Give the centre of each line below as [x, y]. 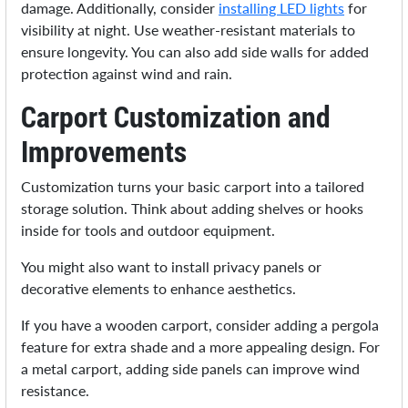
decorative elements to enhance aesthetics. [159, 289]
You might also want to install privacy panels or [172, 267]
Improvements [104, 151]
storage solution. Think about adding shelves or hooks [193, 209]
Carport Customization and [176, 117]
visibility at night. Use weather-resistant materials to [189, 30]
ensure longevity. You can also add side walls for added [195, 52]
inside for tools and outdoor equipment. [148, 230]
